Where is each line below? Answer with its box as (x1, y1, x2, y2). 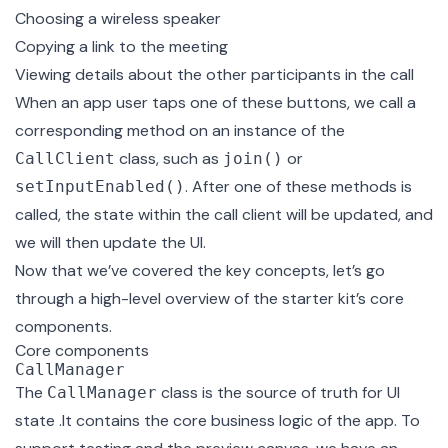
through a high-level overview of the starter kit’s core (15, 288, 404, 310)
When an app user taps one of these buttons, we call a (15, 92, 416, 114)
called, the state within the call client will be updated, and (15, 204, 433, 226)
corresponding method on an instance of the (15, 120, 345, 142)
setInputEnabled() (15, 177, 185, 197)
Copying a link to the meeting (15, 36, 228, 58)
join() (223, 149, 283, 169)
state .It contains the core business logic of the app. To (15, 410, 420, 432)
